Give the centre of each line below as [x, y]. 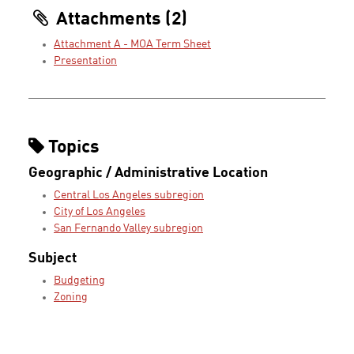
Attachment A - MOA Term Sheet [132, 45]
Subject [53, 259]
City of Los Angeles [100, 212]
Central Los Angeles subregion [129, 196]
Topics [72, 148]
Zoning [71, 298]
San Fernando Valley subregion [128, 229]
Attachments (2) [120, 20]
